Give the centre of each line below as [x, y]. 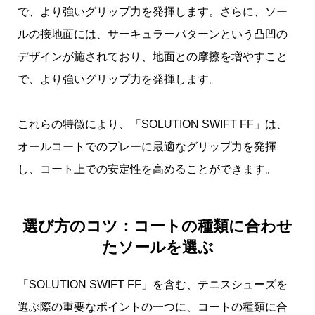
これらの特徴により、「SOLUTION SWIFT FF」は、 [153, 124]
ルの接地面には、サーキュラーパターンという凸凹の [153, 34]
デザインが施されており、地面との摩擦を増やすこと [153, 56]
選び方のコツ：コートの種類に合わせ [157, 226]
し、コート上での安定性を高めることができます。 [147, 169]
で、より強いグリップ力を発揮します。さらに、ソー [153, 11]
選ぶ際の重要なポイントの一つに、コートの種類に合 [153, 307]
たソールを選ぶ [157, 247]
